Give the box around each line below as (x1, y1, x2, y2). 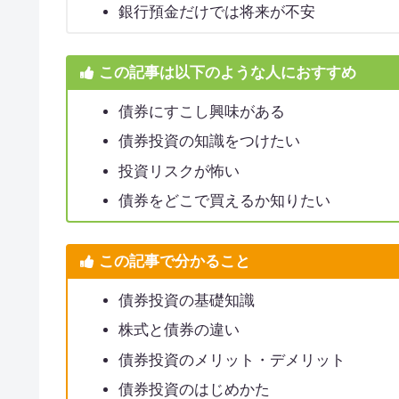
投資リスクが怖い (118, 162, 240, 180)
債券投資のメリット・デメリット (118, 351, 346, 369)
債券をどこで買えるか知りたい (118, 192, 330, 210)
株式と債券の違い (118, 322, 240, 339)
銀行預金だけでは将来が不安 (118, 4, 315, 21)
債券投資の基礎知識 (118, 291, 255, 309)
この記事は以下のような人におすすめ (98, 64, 356, 82)
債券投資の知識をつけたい (118, 133, 300, 151)
